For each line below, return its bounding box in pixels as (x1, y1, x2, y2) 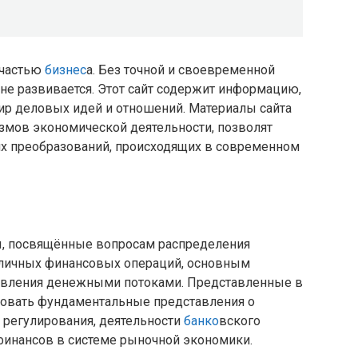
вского (219, 313, 261, 329)
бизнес (45, 62, 86, 78)
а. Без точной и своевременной (86, 62, 275, 78)
